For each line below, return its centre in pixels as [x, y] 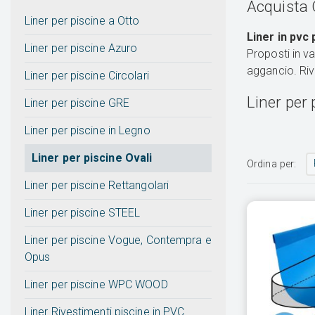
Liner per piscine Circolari [87, 76]
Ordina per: [272, 164]
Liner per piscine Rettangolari [97, 186]
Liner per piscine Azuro [81, 49]
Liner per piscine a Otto [82, 21]
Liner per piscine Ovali [92, 158]
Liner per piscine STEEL [83, 213]
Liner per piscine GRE [77, 103]
